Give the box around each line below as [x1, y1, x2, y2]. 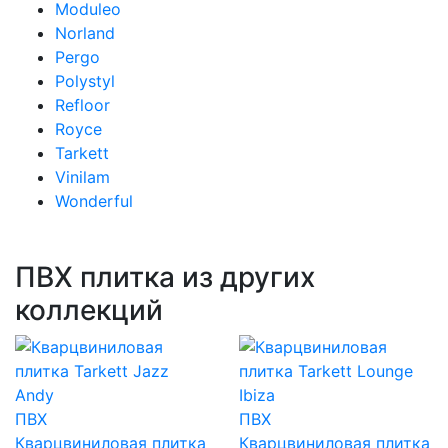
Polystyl [55, 71, 115, 91]
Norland [55, 23, 115, 43]
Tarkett [55, 143, 109, 163]
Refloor [55, 95, 110, 115]
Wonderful [55, 191, 133, 211]
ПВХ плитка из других [15, 260, 315, 294]
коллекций [15, 293, 163, 327]
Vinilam [55, 167, 110, 187]
